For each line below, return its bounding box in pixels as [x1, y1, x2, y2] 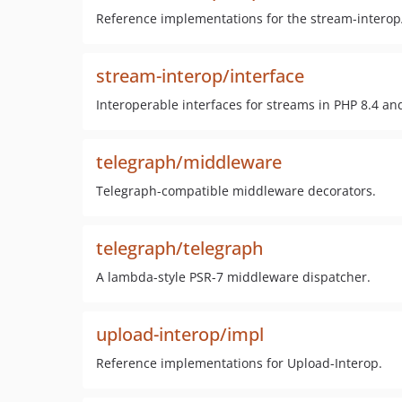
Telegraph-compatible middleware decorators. [96, 182, 376, 199]
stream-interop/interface [96, 64, 304, 88]
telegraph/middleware [96, 150, 282, 174]
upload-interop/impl [96, 322, 264, 346]
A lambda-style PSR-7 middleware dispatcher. [96, 268, 371, 285]
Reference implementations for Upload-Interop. [96, 354, 382, 371]
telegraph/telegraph [96, 236, 263, 260]
